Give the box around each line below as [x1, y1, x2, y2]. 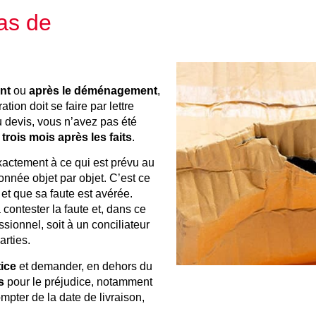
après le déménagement [29, 84, 157, 97]
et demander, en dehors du [16, 260, 152, 272]
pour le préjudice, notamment [4, 275, 152, 288]
